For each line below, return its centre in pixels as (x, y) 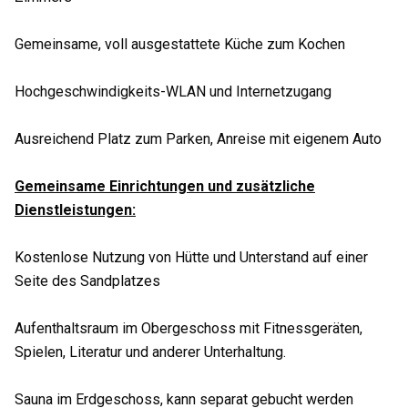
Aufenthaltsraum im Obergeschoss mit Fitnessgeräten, (189, 328)
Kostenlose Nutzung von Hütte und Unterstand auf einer (191, 257)
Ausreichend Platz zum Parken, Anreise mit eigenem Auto (198, 139)
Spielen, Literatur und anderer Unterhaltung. (150, 352)
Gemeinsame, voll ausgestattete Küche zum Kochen (180, 44)
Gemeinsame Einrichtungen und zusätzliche (165, 186)
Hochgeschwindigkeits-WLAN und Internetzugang (173, 92)
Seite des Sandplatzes (87, 281)
